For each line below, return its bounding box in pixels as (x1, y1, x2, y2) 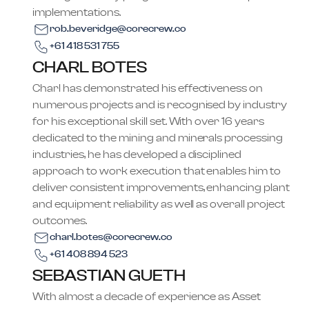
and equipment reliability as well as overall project (32, 199, 286, 210)
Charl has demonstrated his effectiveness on (32, 83, 263, 94)
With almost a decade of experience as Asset (32, 291, 261, 302)
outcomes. (32, 215, 87, 226)
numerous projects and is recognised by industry (32, 99, 288, 110)
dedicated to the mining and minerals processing (32, 132, 283, 143)
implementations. (32, 7, 121, 18)
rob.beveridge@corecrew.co (50, 24, 186, 34)
